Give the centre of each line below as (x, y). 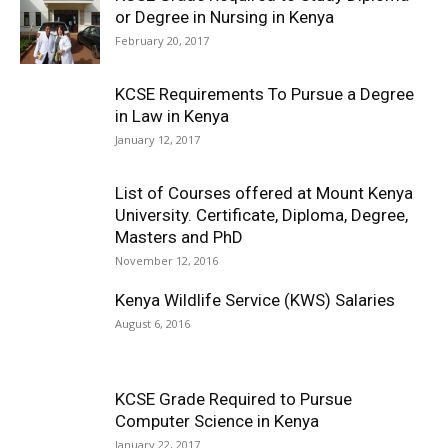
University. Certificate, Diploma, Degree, (261, 215)
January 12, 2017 (157, 139)
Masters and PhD (179, 237)
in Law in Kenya (172, 116)
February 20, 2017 (162, 40)
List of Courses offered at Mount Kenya (264, 193)
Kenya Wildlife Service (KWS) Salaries (255, 300)
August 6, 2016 (152, 323)
